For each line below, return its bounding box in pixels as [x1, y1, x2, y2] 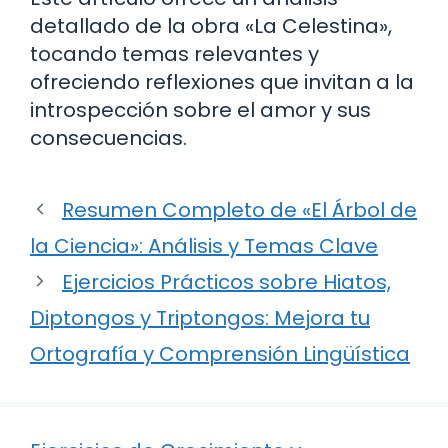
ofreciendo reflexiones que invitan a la [30, 67, 414, 96]
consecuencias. [30, 123, 187, 152]
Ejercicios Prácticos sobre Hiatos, [62, 267, 391, 296]
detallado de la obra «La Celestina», [30, 11, 392, 40]
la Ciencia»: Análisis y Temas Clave [30, 231, 378, 260]
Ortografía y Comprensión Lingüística [30, 339, 410, 368]
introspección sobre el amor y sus [30, 95, 371, 124]
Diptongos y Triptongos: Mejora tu [30, 303, 370, 332]
